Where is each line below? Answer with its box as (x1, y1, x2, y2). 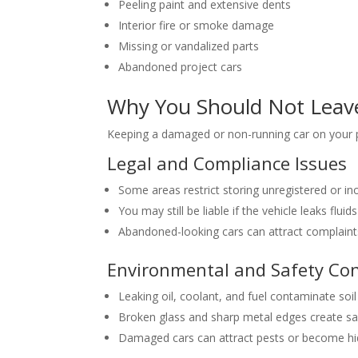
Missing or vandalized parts (118, 38, 260, 54)
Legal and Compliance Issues (107, 151, 348, 176)
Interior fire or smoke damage (118, 18, 275, 34)
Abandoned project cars (118, 59, 243, 75)
